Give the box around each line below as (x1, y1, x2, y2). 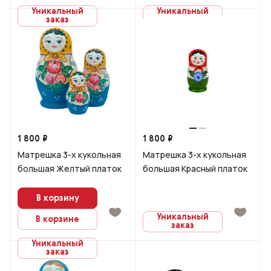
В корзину (36, 194, 79, 203)
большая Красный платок (143, 163, 247, 174)
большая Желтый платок (18, 163, 122, 174)
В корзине (36, 215, 79, 224)
